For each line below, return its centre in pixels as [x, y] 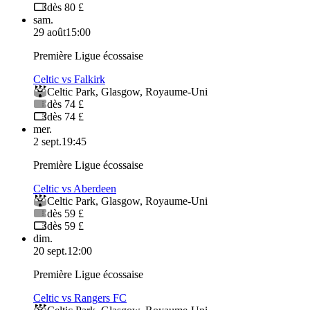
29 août [49, 33]
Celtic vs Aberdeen [75, 189]
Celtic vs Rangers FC [80, 298]
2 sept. [47, 142]
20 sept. [50, 251]
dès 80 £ [65, 8]
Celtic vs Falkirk [69, 80]
